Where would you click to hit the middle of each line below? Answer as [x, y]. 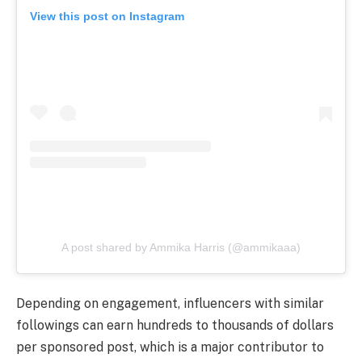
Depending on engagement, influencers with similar [170, 304]
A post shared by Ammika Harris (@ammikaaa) [181, 247]
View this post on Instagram [107, 17]
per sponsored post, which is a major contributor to [170, 347]
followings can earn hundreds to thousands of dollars [175, 326]
